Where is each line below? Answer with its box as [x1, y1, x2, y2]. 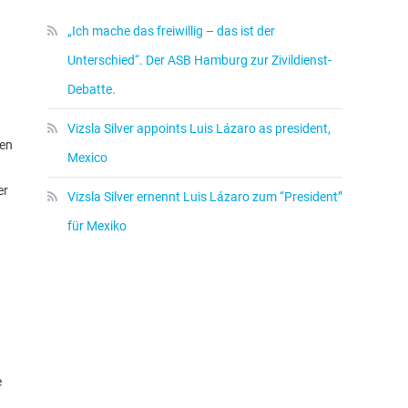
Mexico [67, 150, 107, 165]
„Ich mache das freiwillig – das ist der [67, 24, 275, 38]
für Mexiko [67, 219, 127, 233]
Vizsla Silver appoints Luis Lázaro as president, [67, 121, 331, 136]
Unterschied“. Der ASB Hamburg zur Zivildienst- [67, 53, 331, 67]
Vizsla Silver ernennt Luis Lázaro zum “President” [67, 189, 342, 204]
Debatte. [67, 82, 116, 97]
